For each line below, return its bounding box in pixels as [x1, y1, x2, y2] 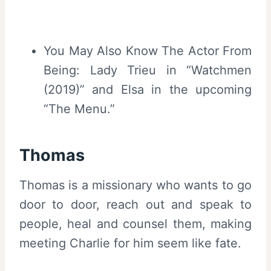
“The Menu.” [44, 102, 115, 117]
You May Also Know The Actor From [44, 44, 252, 59]
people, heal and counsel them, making [19, 217, 252, 232]
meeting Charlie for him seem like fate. [19, 236, 241, 251]
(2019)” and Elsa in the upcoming [44, 82, 252, 97]
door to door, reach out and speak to [19, 197, 252, 212]
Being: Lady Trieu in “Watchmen [44, 63, 252, 78]
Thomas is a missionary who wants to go [19, 178, 252, 193]
